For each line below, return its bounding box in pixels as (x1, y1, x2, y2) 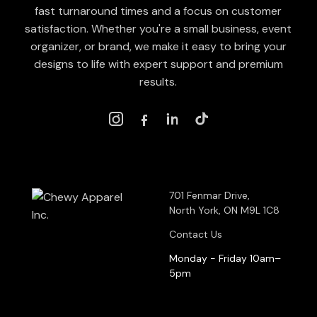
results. (139, 74, 178, 90)
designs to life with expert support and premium (33, 57, 283, 72)
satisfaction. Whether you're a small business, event (25, 21, 292, 37)
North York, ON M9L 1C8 (168, 204, 279, 217)
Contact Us (168, 228, 222, 241)
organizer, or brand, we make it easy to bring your (30, 39, 287, 54)
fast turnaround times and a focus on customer (35, 4, 282, 19)
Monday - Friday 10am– (168, 252, 281, 265)
